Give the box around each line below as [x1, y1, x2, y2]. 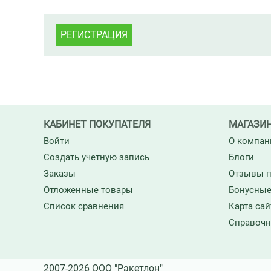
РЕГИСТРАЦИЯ [60, 29, 128, 41]
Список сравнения [44, 201, 124, 212]
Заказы [44, 168, 76, 179]
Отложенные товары [44, 184, 133, 195]
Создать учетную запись [44, 152, 149, 163]
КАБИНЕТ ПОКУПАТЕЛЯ [44, 119, 151, 130]
